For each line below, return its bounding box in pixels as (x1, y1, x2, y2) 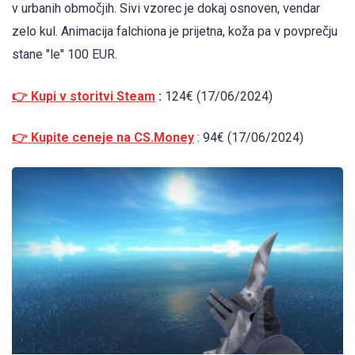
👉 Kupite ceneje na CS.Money (12, 129, 194, 145)
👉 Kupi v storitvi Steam (12, 88, 155, 104)
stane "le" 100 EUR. (12, 47, 117, 63)
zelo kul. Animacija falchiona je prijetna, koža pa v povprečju (12, 24, 338, 40)
